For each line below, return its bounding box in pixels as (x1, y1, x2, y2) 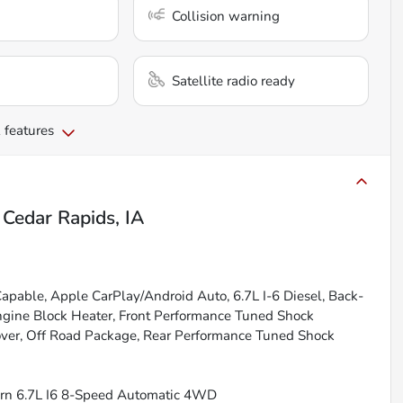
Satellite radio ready (172, 72, 296, 91)
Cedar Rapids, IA (3, 205, 144, 231)
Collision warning (172, 7, 281, 26)
